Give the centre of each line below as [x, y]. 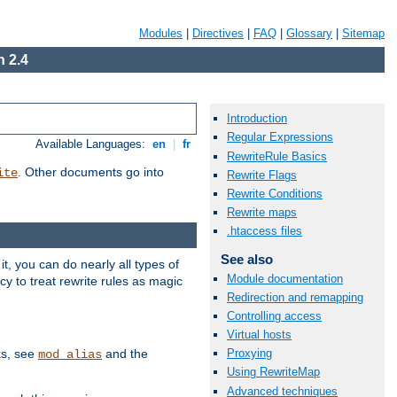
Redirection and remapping [295, 297]
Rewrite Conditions [275, 193]
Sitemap [363, 33]
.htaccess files [265, 231]
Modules [161, 33]
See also [246, 260]
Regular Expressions [280, 137]
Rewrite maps [262, 213]
